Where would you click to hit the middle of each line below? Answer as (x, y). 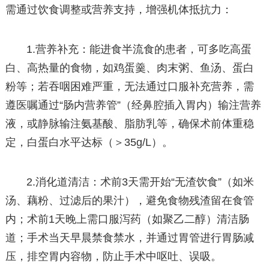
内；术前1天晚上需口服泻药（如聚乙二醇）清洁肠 (127, 219)
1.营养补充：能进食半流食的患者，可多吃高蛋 (139, 50)
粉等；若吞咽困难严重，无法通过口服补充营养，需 (129, 87)
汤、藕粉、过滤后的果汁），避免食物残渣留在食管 (129, 201)
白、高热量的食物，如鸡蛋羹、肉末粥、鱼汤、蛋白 (129, 68)
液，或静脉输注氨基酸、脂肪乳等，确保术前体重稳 (129, 124)
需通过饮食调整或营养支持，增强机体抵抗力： (119, 9)
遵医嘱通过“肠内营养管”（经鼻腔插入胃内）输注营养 (133, 105)
